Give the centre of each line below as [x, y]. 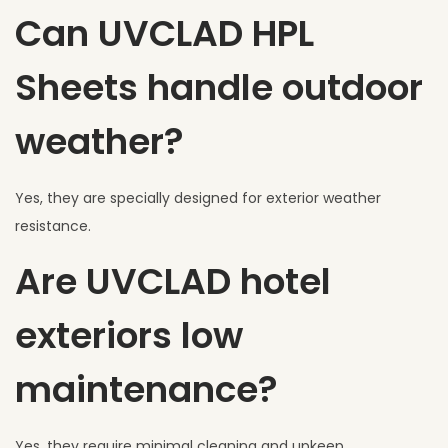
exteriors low [129, 335]
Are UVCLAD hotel [173, 281]
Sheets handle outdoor [219, 87]
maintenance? [146, 389]
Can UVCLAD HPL [164, 33]
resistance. [53, 225]
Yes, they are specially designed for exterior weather [198, 197]
